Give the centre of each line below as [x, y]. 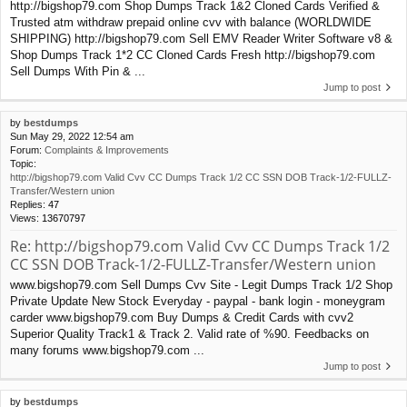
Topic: [23, 163]
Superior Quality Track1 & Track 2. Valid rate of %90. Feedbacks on [189, 334]
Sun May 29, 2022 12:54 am [72, 136]
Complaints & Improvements [107, 149]
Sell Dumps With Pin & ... [78, 71]
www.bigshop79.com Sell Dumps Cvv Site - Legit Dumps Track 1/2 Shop [201, 285]
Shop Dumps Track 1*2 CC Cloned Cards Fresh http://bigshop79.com [193, 55]
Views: [26, 218]
